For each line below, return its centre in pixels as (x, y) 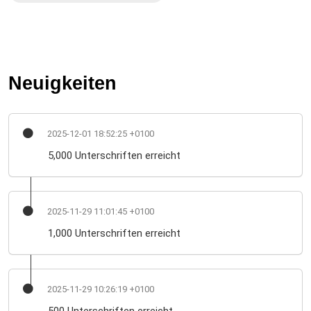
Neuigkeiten (62, 83)
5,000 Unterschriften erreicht (114, 156)
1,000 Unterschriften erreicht (114, 234)
